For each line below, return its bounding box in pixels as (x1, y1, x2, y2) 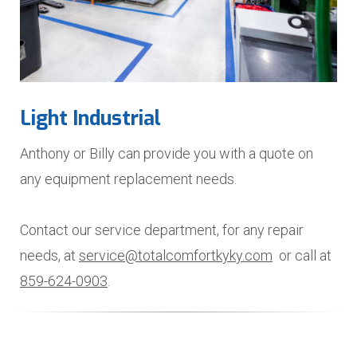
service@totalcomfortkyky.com (79, 247, 273, 264)
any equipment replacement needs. (20, 171, 237, 187)
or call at (273, 247, 331, 264)
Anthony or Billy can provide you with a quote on (20, 145, 313, 162)
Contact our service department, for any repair (20, 222, 304, 238)
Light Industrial (20, 105, 161, 131)
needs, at (20, 247, 79, 264)
